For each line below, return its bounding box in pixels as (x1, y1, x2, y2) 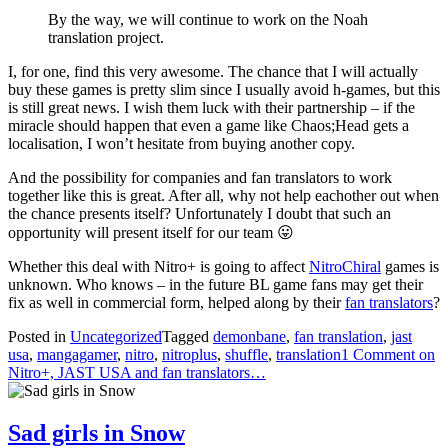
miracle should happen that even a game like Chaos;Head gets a (8, 117, 409, 135)
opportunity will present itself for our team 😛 (8, 224, 294, 242)
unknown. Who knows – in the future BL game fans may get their (8, 276, 423, 294)
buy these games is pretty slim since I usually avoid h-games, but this (8, 81, 440, 99)
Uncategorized (70, 328, 162, 346)
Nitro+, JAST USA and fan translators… (8, 364, 266, 382)
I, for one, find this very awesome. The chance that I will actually (8, 63, 418, 81)
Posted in (8, 328, 70, 346)
